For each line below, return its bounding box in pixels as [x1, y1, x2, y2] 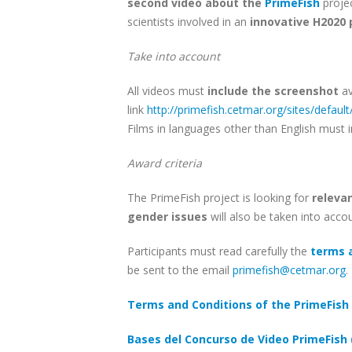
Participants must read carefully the [127, 244, 310, 258]
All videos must [127, 83, 207, 98]
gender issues [127, 209, 211, 224]
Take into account [127, 49, 220, 64]
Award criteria [127, 156, 202, 170]
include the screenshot [207, 83, 339, 98]
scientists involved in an [127, 14, 250, 29]
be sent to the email [127, 262, 233, 277]
